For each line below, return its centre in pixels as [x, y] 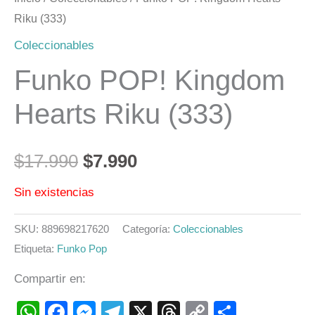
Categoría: [148, 229]
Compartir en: [50, 278]
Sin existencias [54, 193]
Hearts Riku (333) [123, 114]
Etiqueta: [36, 249]
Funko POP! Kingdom [149, 81]
